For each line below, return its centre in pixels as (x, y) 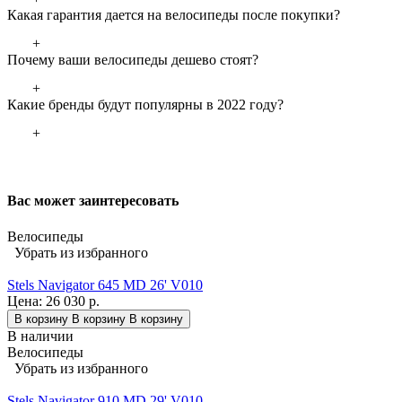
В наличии (40, 336)
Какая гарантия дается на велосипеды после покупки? (174, 15)
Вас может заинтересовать (93, 201)
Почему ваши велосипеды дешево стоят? (133, 60)
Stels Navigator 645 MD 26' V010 (105, 284)
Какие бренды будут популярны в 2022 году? (145, 105)
